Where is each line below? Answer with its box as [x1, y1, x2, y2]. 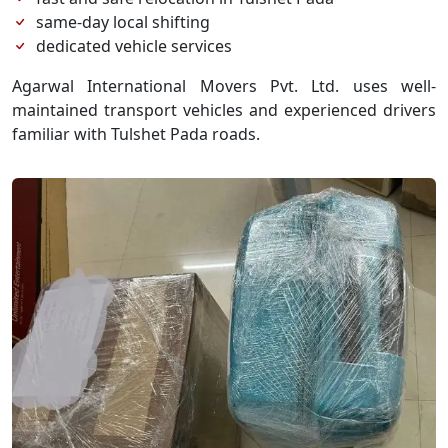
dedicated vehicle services [36, 35, 232, 57]
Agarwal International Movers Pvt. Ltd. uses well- [12, 75, 436, 97]
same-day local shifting [36, 11, 210, 33]
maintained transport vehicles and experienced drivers [12, 99, 436, 121]
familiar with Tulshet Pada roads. [12, 123, 260, 145]
